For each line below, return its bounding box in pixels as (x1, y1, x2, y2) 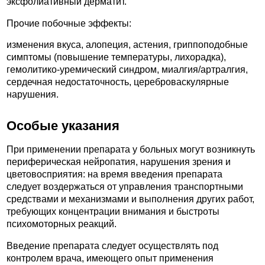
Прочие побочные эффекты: (7, 18, 131, 28)
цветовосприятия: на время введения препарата (7, 169, 222, 180)
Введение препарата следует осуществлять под (7, 241, 218, 251)
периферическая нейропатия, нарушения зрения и (7, 157, 231, 167)
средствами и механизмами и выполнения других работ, (7, 194, 254, 205)
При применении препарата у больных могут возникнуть (7, 144, 255, 155)
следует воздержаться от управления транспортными (7, 182, 243, 192)
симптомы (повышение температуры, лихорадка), (7, 52, 226, 63)
